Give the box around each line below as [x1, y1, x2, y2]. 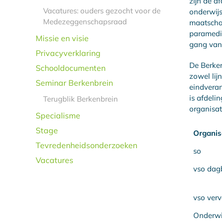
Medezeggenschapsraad [43, 16, 127, 26]
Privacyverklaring [36, 48, 101, 58]
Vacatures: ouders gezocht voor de [43, 5, 161, 15]
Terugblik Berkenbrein [43, 94, 118, 104]
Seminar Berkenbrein [36, 77, 113, 88]
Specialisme [36, 110, 80, 120]
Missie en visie [36, 33, 89, 43]
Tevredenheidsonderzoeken [36, 140, 137, 150]
